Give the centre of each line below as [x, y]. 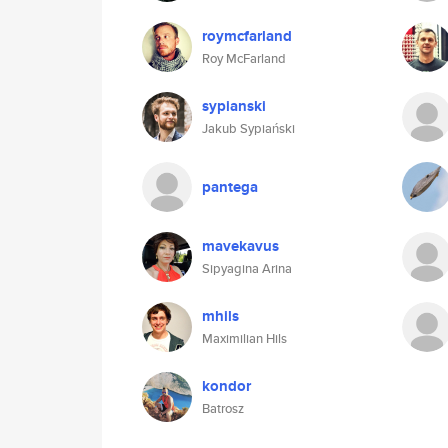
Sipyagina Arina [247, 268]
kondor [226, 386]
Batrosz [223, 408]
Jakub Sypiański [248, 128]
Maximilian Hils [244, 338]
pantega [230, 187]
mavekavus [240, 246]
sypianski [234, 106]
